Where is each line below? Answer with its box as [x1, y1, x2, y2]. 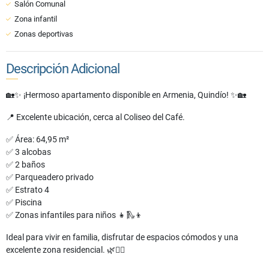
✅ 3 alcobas [6, 147, 51, 157]
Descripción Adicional [6, 61, 119, 77]
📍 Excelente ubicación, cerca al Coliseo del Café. [6, 112, 185, 122]
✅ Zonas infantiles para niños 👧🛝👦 [6, 210, 143, 220]
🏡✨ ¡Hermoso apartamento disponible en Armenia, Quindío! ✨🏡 [6, 90, 246, 100]
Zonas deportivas [14, 29, 73, 39]
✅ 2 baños [6, 160, 45, 170]
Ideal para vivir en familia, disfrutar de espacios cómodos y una [6, 232, 238, 243]
